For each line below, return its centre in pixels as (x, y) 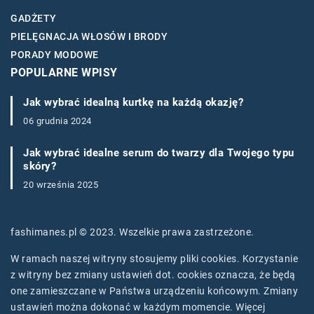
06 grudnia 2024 (57, 121)
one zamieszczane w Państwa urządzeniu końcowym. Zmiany (154, 291)
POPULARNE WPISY (64, 73)
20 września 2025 (61, 185)
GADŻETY (34, 19)
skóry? (40, 166)
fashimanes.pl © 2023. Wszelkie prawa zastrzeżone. (132, 232)
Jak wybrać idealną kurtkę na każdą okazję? (133, 103)
